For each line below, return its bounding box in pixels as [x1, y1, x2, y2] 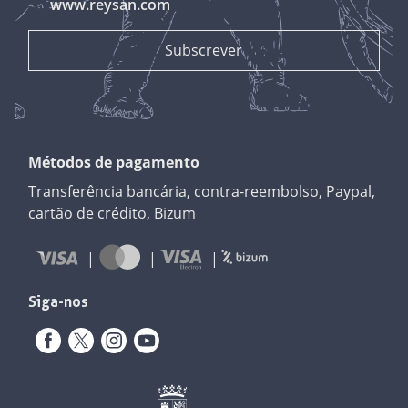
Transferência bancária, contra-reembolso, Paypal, [28, 180, 376, 201]
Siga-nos [28, 292, 89, 311]
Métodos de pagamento [28, 151, 200, 172]
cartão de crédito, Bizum [28, 202, 197, 223]
